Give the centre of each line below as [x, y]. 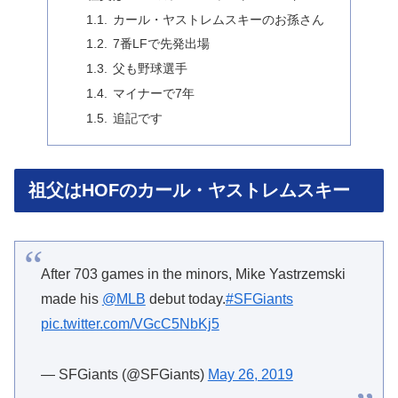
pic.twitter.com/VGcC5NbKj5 [130, 323]
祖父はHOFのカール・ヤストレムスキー [189, 191]
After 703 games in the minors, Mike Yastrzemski [193, 274]
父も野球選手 [151, 69]
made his [71, 298]
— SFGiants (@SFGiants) [124, 374]
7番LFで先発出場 [162, 44]
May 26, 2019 [250, 374]
